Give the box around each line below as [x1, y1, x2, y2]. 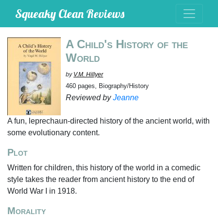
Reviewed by [66, 93, 113, 102]
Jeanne [113, 93, 139, 102]
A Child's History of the [66, 37, 188, 51]
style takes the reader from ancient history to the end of [7, 175, 194, 183]
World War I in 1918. [7, 187, 77, 195]
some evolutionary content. [7, 128, 100, 137]
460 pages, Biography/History [66, 82, 149, 90]
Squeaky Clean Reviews [15, 6, 125, 21]
